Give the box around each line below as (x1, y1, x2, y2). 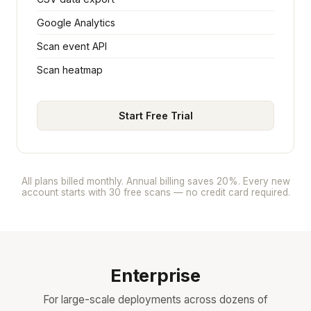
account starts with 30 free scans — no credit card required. (21, 187, 290, 198)
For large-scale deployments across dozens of (43, 293, 268, 306)
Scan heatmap (37, 64, 103, 76)
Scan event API (37, 40, 107, 52)
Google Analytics (37, 17, 115, 28)
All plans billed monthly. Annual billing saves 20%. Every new (21, 176, 290, 187)
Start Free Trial (118, 110, 193, 121)
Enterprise (110, 264, 201, 286)
